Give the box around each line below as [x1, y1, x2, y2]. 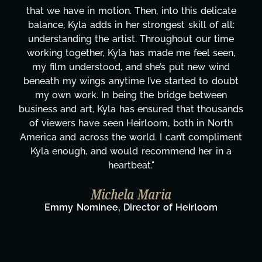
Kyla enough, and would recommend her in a [30, 146, 232, 157]
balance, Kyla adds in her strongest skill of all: [27, 19, 235, 31]
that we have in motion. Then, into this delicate [26, 5, 236, 17]
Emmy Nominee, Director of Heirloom [44, 202, 218, 213]
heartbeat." [108, 160, 154, 171]
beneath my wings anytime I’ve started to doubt [23, 75, 239, 87]
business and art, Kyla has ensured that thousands [18, 104, 244, 115]
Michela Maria [90, 185, 172, 205]
